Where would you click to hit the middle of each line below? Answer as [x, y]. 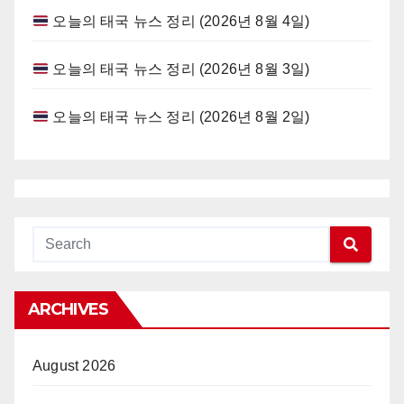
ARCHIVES [68, 309]
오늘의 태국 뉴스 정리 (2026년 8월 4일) [179, 21]
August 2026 [74, 366]
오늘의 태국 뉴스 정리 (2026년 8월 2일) [179, 117]
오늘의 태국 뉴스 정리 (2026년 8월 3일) [179, 69]
